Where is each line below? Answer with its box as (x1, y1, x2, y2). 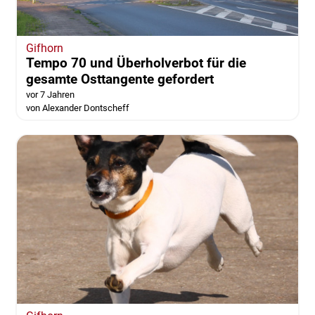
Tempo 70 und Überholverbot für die (25, 55, 246, 72)
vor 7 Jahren (25, 89, 75, 101)
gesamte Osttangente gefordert (25, 71, 214, 88)
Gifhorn (25, 41, 63, 56)
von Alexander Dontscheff (25, 103, 129, 114)
